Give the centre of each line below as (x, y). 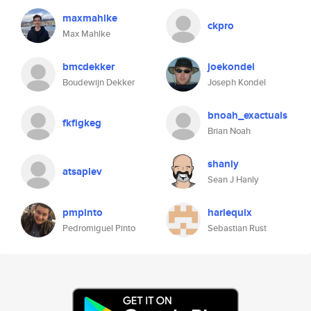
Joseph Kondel (237, 82)
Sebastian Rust (237, 228)
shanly (223, 164)
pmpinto (83, 212)
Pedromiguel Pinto (99, 228)
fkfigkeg (82, 123)
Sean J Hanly (233, 179)
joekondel (231, 67)
